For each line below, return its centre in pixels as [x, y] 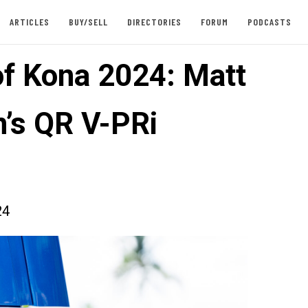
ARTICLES [29, 22]
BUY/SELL [88, 22]
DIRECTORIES [154, 22]
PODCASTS [269, 22]
